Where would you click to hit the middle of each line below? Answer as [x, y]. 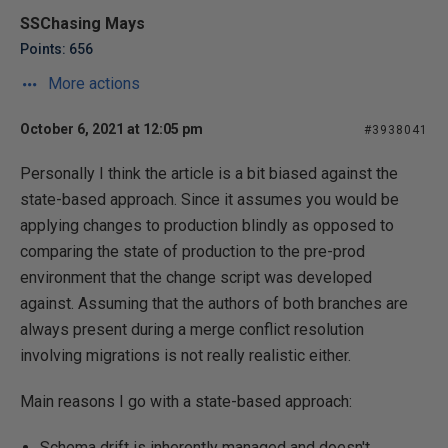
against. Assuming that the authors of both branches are [214, 303]
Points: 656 [56, 49]
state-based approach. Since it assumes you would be [209, 199]
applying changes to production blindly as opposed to [207, 225]
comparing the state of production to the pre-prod [192, 251]
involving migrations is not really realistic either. [185, 355]
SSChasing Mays [82, 23]
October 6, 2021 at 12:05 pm [111, 129]
